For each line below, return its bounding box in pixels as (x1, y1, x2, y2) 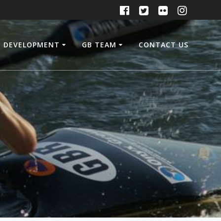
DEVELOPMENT (3, 39, 60, 49)
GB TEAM (82, 39, 117, 49)
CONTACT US (139, 39, 189, 49)
